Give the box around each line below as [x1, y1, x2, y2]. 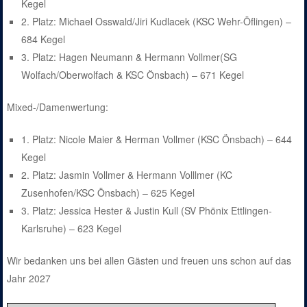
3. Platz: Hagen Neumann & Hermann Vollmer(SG [21, 49, 238, 64]
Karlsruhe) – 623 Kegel [21, 221, 122, 235]
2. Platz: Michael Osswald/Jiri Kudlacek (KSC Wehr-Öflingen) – [21, 14, 292, 28]
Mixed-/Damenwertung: [7, 99, 109, 114]
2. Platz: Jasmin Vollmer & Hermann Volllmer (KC [21, 167, 233, 182]
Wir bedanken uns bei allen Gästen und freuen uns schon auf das [7, 253, 292, 267]
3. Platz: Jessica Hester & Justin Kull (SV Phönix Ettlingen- [21, 203, 273, 217]
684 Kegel [21, 32, 66, 46]
